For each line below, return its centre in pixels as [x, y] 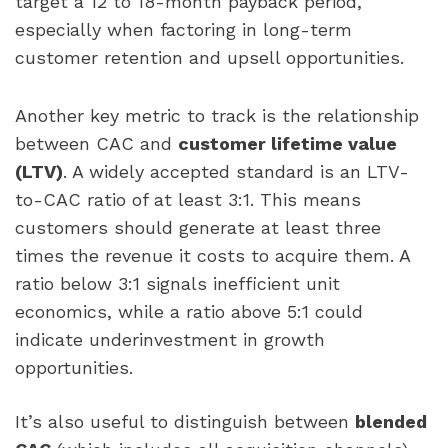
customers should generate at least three [198, 228]
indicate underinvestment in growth [170, 340]
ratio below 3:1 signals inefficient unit [177, 284]
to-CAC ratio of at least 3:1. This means [188, 200]
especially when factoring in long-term [183, 29]
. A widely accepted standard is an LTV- [236, 172]
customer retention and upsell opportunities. [209, 57]
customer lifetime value [287, 144]
